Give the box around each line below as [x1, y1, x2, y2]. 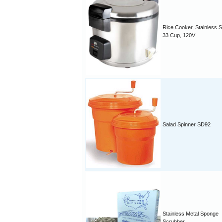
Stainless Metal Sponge [163, 211, 219, 217]
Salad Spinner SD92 [163, 121, 211, 128]
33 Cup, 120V [163, 32, 195, 39]
